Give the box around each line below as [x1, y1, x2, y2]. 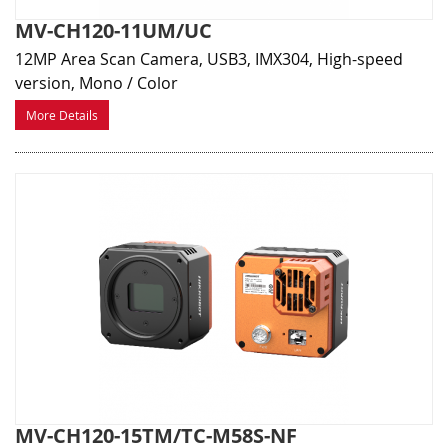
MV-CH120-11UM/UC [15, 17, 212, 45]
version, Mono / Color [15, 72, 178, 95]
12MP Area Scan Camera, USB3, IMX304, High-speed [15, 48, 403, 71]
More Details [26, 107, 98, 124]
